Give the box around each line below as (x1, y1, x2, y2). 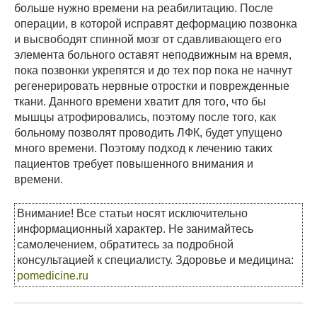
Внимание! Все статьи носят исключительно (17, 207, 248, 220)
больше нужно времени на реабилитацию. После (14, 2, 273, 15)
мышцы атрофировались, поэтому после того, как (14, 111, 276, 124)
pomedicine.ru (17, 270, 88, 282)
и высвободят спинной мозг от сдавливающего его (14, 33, 282, 46)
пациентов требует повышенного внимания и (14, 158, 253, 171)
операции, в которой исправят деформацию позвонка (14, 18, 297, 30)
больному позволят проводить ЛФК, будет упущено (14, 127, 282, 139)
